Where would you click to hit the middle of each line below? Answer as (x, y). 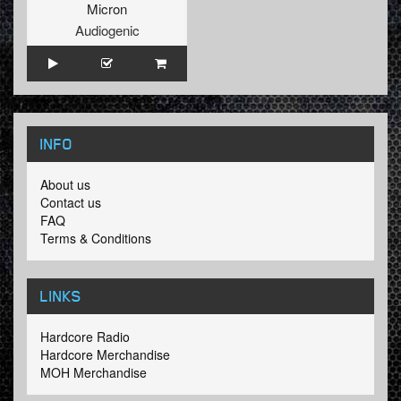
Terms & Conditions (96, 238)
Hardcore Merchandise (105, 354)
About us (65, 184)
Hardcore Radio (85, 336)
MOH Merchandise (94, 372)
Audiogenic (107, 30)
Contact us (71, 202)
